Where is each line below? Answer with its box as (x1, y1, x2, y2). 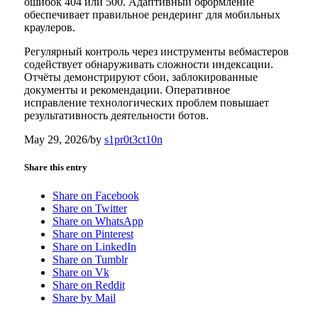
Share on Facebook (52, 189, 139, 202)
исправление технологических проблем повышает (23, 97, 269, 109)
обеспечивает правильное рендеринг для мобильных (23, 9, 280, 21)
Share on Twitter (52, 202, 127, 214)
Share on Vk (52, 265, 109, 278)
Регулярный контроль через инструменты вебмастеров (23, 45, 289, 58)
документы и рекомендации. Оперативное (23, 84, 230, 97)
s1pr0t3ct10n (104, 133, 163, 146)
